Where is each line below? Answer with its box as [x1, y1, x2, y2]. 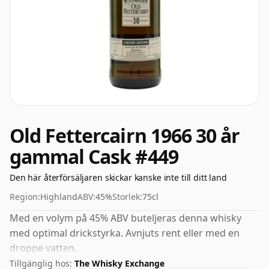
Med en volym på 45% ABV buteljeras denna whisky [10, 211, 241, 225]
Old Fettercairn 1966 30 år [10, 122, 240, 148]
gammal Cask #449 [10, 144, 178, 169]
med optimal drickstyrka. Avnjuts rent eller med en [10, 226, 240, 240]
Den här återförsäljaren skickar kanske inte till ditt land [10, 172, 227, 183]
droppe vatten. [10, 241, 77, 255]
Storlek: [112, 191, 142, 202]
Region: [10, 191, 40, 202]
